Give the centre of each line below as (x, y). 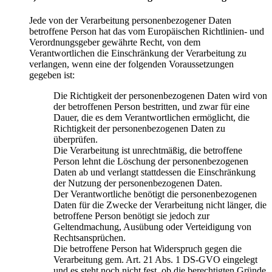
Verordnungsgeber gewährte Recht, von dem (115, 42)
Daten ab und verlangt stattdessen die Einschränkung (155, 172)
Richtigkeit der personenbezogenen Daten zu (139, 129)
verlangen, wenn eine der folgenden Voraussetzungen (131, 64)
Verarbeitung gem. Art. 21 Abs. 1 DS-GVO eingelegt (155, 260)
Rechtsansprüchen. (90, 238)
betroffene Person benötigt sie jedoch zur (131, 216)
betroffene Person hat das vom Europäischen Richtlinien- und (147, 32)
